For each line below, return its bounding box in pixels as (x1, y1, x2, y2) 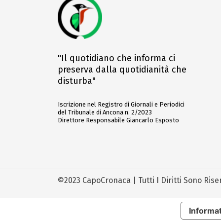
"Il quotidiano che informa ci (58, 52, 175, 64)
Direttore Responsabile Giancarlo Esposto (58, 116, 179, 124)
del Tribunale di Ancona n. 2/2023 (58, 108, 152, 116)
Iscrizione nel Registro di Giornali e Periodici (58, 100, 184, 108)
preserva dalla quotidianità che (58, 64, 186, 75)
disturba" (58, 75, 96, 86)
